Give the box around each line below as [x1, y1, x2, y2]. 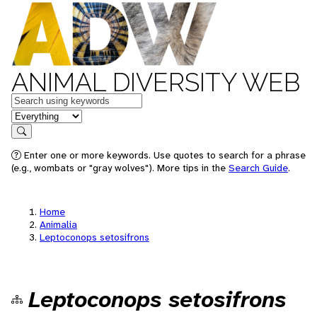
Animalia [40, 218, 77, 231]
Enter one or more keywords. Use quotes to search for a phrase [21, 149, 306, 161]
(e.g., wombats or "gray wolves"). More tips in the [11, 161, 229, 174]
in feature [11, 108, 57, 122]
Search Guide [229, 161, 288, 174]
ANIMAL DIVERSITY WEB [11, 67, 300, 97]
